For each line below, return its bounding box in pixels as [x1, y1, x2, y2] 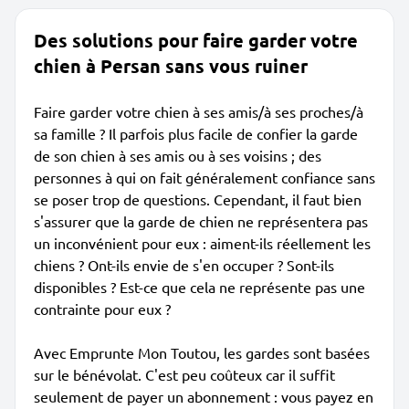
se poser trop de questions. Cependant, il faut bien [34, 190, 362, 208]
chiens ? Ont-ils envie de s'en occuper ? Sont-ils [34, 256, 334, 274]
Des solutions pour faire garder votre [34, 28, 358, 52]
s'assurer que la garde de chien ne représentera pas [34, 212, 368, 230]
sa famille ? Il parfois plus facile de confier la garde [34, 124, 358, 142]
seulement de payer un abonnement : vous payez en [34, 387, 373, 405]
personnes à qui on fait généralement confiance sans [34, 168, 375, 186]
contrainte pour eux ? [34, 299, 171, 318]
